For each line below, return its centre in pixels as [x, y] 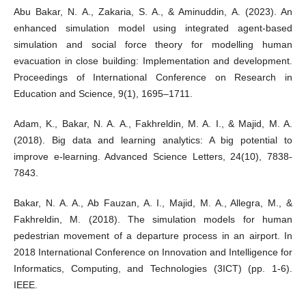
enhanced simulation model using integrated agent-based [153, 28]
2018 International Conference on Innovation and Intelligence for [153, 252]
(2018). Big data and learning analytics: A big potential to [153, 140]
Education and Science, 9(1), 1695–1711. [103, 94]
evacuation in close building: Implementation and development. [153, 61]
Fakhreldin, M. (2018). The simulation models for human [153, 220]
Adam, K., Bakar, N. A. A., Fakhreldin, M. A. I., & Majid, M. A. [153, 124]
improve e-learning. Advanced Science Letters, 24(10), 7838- [153, 157]
